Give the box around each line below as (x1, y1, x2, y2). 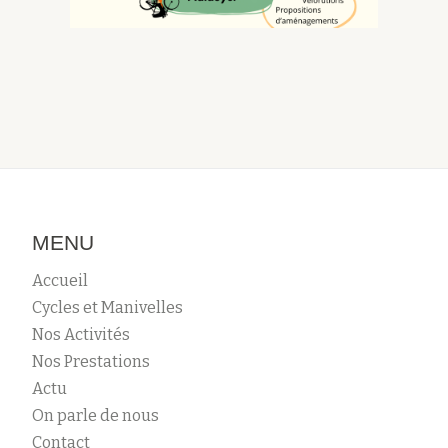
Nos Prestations (32, 351, 150, 371)
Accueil (32, 270, 88, 290)
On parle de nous (32, 405, 159, 425)
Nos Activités (32, 324, 130, 344)
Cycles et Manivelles (32, 297, 183, 317)
